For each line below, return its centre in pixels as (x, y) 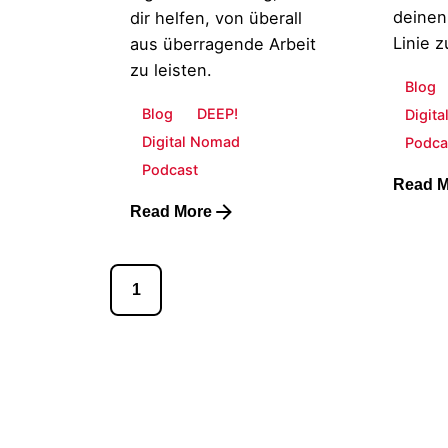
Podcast (170, 169)
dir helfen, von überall (216, 18)
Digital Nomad (191, 141)
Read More (171, 211)
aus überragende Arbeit (223, 44)
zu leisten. (174, 70)
